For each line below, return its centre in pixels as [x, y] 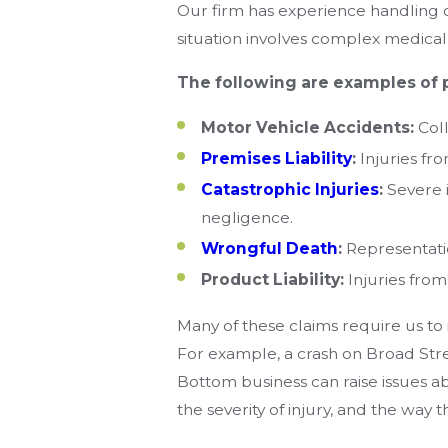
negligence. [246, 218]
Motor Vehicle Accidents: [307, 128]
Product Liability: [272, 280]
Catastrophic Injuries [289, 190]
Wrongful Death [269, 249]
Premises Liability [276, 159]
